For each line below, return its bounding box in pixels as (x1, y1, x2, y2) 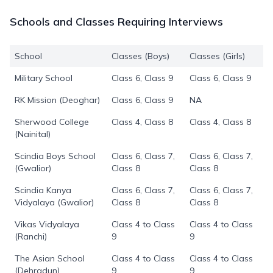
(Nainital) (15, 129, 51, 140)
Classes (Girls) (190, 51, 245, 62)
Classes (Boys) (112, 51, 169, 62)
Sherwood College (15, 116, 89, 127)
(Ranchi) (15, 231, 47, 242)
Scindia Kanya (15, 185, 71, 196)
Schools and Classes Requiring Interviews (10, 15, 223, 29)
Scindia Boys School (15, 151, 96, 161)
